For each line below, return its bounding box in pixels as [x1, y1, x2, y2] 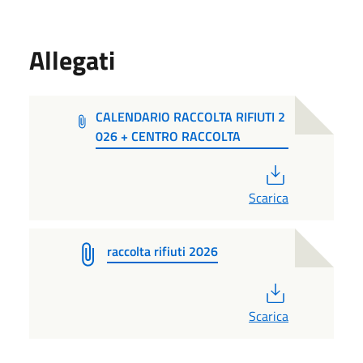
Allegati [29, 40, 115, 79]
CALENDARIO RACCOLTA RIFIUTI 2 [96, 106, 286, 126]
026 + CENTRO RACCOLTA [96, 126, 241, 146]
